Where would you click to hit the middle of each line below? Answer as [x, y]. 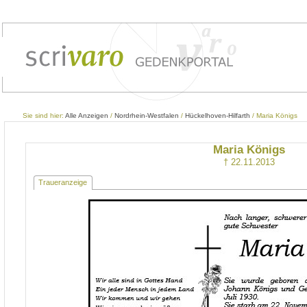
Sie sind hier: [44, 115]
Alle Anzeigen [87, 115]
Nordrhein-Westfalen [147, 115]
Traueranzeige [63, 183]
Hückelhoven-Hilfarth [218, 115]
